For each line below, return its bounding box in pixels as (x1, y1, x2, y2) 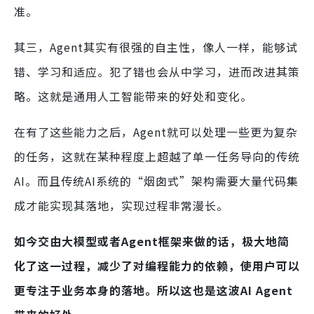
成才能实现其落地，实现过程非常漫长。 (14, 197, 228, 214)
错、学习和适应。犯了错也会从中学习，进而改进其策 (14, 63, 300, 81)
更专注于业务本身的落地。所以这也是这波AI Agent (14, 282, 293, 299)
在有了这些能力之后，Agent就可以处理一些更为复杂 (14, 123, 298, 141)
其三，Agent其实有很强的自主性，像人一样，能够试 (14, 39, 298, 56)
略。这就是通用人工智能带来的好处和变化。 (14, 88, 252, 105)
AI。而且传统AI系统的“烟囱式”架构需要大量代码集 (14, 172, 299, 190)
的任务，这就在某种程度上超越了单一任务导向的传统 (14, 148, 300, 165)
